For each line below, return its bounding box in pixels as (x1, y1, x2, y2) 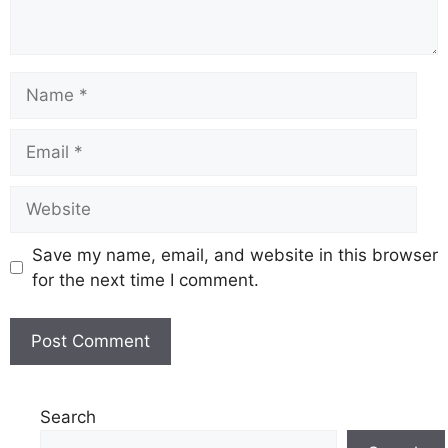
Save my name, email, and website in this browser (31, 244, 438, 265)
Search (40, 407, 96, 428)
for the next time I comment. (31, 269, 259, 290)
